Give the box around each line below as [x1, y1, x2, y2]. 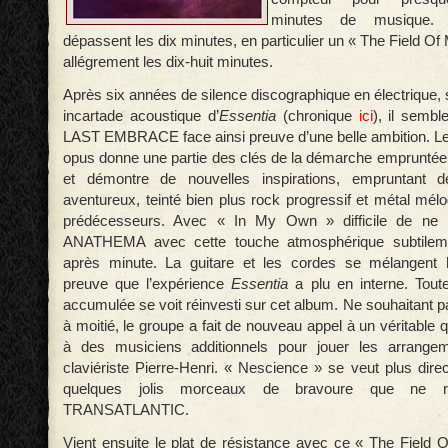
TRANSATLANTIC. [63, 401, 189, 418]
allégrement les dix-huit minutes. [63, 53, 273, 70]
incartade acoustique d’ [63, 107, 219, 124]
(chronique [275, 107, 359, 124]
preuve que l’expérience [63, 275, 232, 292]
